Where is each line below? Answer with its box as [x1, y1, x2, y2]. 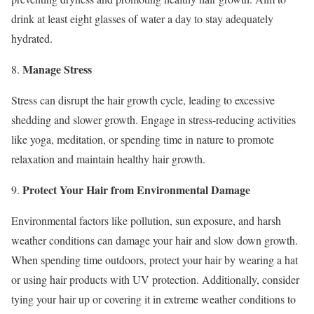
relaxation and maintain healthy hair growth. [11, 151, 205, 166]
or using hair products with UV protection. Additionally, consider [11, 271, 299, 287]
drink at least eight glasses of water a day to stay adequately [11, 11, 273, 26]
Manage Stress [22, 60, 92, 77]
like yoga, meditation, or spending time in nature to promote [11, 131, 274, 146]
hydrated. [11, 30, 53, 46]
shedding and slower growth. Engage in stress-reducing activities [11, 111, 296, 127]
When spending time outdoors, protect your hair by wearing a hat [11, 252, 298, 267]
